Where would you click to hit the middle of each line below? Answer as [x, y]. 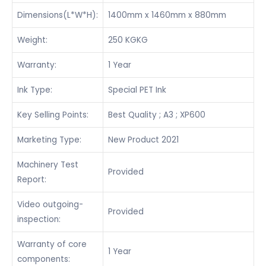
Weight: [32, 40]
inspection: [39, 220]
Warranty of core [52, 245]
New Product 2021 [143, 140]
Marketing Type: [49, 140]
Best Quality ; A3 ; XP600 [157, 115]
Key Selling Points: [53, 115]
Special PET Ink [137, 90]
